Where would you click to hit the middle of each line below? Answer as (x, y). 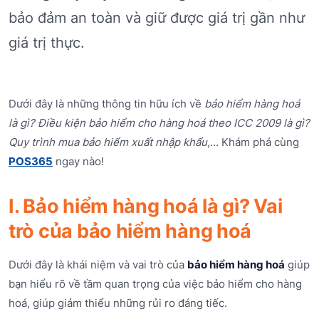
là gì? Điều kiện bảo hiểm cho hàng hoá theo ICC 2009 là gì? (159, 122)
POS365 (31, 161)
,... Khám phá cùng (253, 142)
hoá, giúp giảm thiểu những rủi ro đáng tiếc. (118, 303)
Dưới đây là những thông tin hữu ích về (106, 103)
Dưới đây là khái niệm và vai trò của (98, 264)
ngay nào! (78, 161)
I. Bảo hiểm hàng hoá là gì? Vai (146, 206)
